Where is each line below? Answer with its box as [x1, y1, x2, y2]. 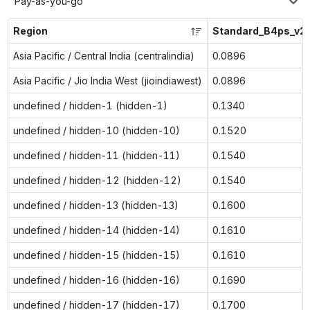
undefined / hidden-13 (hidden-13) [12, 199, 179, 211]
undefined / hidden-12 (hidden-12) [12, 174, 181, 186]
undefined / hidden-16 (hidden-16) [12, 273, 180, 286]
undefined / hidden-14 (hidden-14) [12, 224, 180, 236]
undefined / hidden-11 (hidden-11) [12, 149, 180, 161]
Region [12, 24, 48, 37]
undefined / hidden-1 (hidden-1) [12, 99, 167, 111]
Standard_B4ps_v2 [212, 24, 306, 37]
